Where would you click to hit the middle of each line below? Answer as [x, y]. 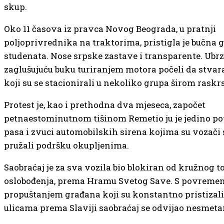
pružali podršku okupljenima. [66, 145]
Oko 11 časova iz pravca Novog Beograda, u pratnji [110, 28]
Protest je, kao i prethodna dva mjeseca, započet [105, 104]
